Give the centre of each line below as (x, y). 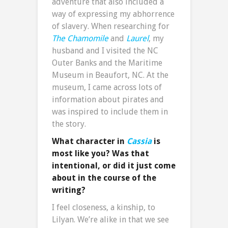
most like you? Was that (101, 153)
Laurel (137, 38)
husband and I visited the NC (105, 50)
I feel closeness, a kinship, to (104, 207)
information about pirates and (108, 99)
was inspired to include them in (110, 111)
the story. (69, 124)
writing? (69, 190)
